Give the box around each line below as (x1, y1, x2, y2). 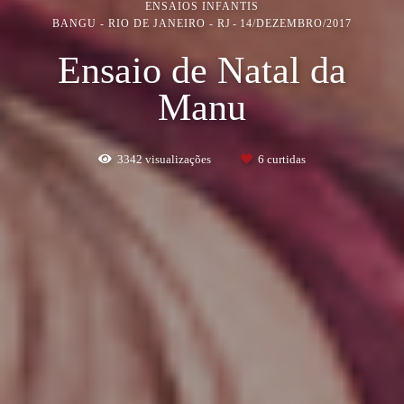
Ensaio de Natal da (58, 49, 346, 91)
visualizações (142, 151, 214, 166)
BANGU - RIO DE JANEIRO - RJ (52, 16, 231, 30)
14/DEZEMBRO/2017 (240, 16, 352, 30)
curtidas (264, 151, 306, 166)
